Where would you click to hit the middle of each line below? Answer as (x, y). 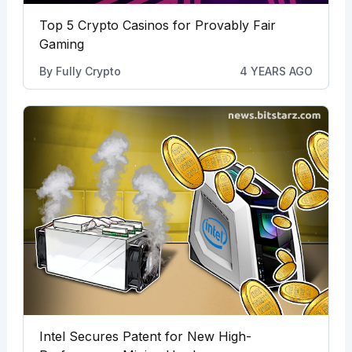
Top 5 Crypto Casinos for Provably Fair (157, 25)
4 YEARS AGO (277, 71)
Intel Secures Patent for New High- (145, 336)
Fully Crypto (88, 71)
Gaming (61, 44)
